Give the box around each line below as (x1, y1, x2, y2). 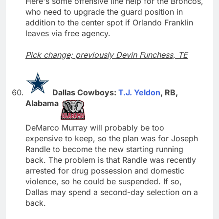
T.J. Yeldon (118, 87, 160, 97)
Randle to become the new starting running (25, 144, 183, 154)
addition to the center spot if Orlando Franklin (25, 17, 193, 27)
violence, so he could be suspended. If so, (25, 176, 182, 186)
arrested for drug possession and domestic (25, 165, 184, 175)
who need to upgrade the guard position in (25, 6, 183, 17)
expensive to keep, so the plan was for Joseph (25, 133, 198, 143)
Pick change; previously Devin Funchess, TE (25, 49, 188, 60)
